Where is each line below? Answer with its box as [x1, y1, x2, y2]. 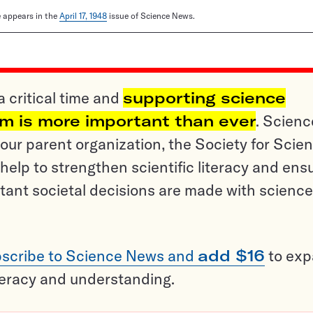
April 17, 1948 [59, 10, 107, 22]
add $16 [198, 246, 265, 266]
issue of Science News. [107, 10, 195, 22]
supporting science [123, 88, 286, 108]
